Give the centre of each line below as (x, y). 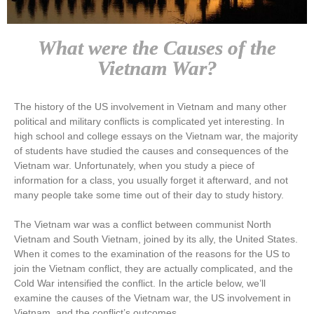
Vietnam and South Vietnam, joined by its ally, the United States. (156, 239)
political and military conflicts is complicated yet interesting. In (149, 121)
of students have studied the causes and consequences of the (151, 150)
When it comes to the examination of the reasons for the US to (152, 253)
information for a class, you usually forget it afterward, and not (151, 180)
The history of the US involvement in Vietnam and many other (150, 106)
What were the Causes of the (157, 47)
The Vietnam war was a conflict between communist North (143, 224)
